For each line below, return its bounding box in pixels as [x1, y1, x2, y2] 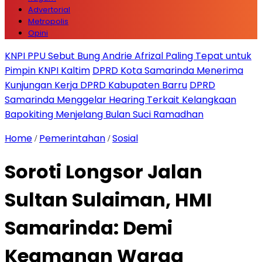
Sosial [112, 132, 138, 145]
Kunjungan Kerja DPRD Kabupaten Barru [5, 78, 187, 92]
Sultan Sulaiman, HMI [5, 187, 212, 213]
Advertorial [28, 4, 70, 15]
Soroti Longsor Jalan [5, 158, 202, 185]
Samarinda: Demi [5, 215, 173, 242]
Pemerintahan [39, 132, 105, 145]
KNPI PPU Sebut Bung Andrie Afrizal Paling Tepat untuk [5, 49, 251, 63]
